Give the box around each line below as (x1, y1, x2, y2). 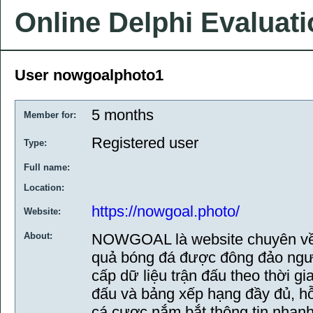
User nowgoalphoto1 (15, 66, 163, 84)
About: (24, 231, 52, 241)
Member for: (24, 110, 76, 120)
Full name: (24, 162, 70, 173)
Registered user (92, 134, 198, 152)
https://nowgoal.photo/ (92, 203, 240, 220)
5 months (92, 106, 154, 124)
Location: (24, 182, 64, 193)
